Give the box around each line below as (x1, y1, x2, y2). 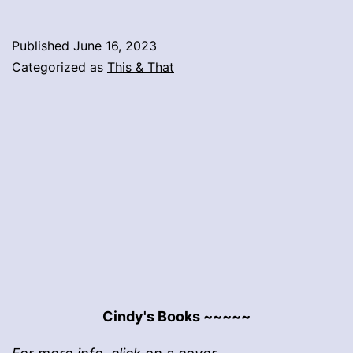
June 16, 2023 (73, 37, 157, 54)
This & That (107, 58, 174, 75)
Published (12, 37, 73, 54)
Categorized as (12, 58, 107, 75)
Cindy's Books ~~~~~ (102, 308, 251, 325)
